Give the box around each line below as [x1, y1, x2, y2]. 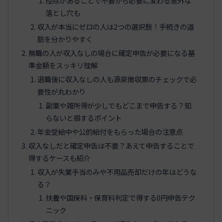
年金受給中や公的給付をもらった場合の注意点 [37, 126, 183, 137]
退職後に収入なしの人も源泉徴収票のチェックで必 [37, 74, 197, 85]
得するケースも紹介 [28, 152, 91, 163]
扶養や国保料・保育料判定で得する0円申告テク [45, 192, 195, 203]
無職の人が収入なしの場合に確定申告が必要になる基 [28, 48, 195, 58]
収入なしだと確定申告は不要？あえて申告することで [28, 140, 195, 151]
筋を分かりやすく [37, 34, 93, 45]
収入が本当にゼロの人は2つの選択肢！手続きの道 [37, 21, 194, 32]
